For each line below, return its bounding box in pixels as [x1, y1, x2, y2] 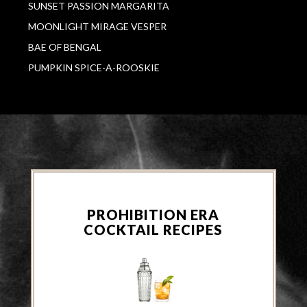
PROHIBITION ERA [87, 206, 220, 223]
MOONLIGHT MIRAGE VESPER [28, 21, 167, 33]
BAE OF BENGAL [28, 41, 102, 53]
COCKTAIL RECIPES [84, 221, 223, 238]
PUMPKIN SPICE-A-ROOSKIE [28, 62, 160, 74]
